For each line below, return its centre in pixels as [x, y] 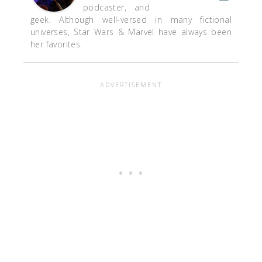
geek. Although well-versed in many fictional [131, 20]
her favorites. [56, 44]
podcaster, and [116, 8]
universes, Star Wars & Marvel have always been [131, 32]
